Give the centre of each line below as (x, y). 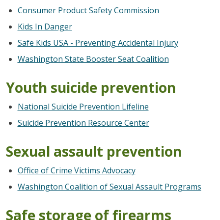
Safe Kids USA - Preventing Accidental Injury (98, 42)
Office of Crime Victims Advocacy (76, 170)
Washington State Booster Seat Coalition (93, 59)
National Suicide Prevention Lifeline (83, 106)
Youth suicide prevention (91, 87)
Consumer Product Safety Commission (88, 10)
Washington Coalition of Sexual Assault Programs (109, 186)
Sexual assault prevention (94, 151)
